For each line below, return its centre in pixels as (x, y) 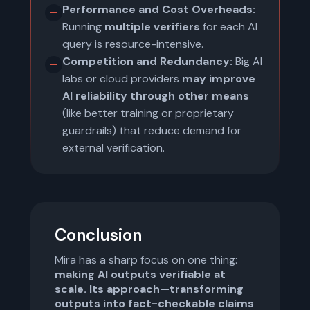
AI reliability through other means (156, 96)
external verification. (113, 148)
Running (83, 27)
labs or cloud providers (122, 79)
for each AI (230, 27)
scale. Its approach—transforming (149, 289)
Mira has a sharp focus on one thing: (146, 260)
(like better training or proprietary (148, 113)
